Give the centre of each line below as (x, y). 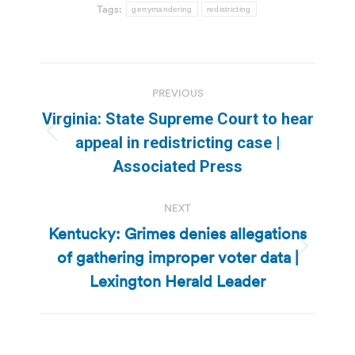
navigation (103, 114)
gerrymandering (162, 9)
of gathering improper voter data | (177, 257)
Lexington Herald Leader (177, 281)
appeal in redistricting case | (177, 142)
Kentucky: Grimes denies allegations (177, 233)
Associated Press (177, 166)
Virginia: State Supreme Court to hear (177, 118)
